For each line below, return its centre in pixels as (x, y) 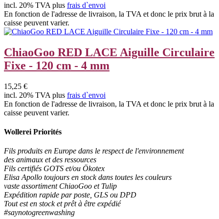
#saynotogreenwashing (39, 213)
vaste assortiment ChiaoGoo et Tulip (60, 186)
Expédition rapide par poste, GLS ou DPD (70, 195)
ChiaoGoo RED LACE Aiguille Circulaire (109, 52)
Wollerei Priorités (33, 131)
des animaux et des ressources (50, 160)
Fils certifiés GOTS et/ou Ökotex (54, 169)
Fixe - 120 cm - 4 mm (57, 65)
